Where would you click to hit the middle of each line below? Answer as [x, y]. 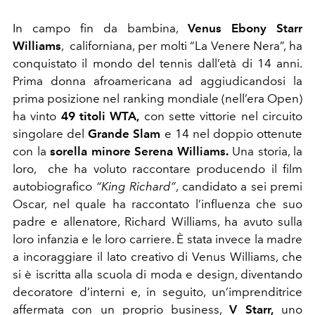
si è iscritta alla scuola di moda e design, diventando [157, 275]
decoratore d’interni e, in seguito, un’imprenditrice [157, 292]
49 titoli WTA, [100, 116]
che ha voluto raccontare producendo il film [175, 169]
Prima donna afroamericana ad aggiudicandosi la [157, 81]
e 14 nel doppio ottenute [231, 134]
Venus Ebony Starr [245, 28]
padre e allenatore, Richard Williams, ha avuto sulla [157, 222]
